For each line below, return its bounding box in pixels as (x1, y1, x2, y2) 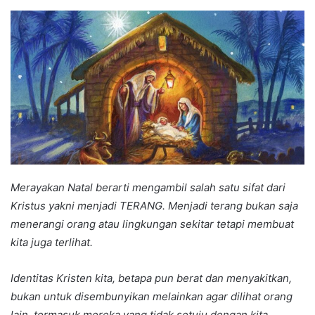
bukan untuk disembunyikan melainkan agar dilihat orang (11, 290, 292, 304)
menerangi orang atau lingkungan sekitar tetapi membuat (11, 217, 294, 231)
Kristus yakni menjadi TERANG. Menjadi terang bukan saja (11, 199, 298, 213)
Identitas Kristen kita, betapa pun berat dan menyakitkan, (11, 271, 292, 285)
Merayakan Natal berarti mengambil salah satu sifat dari (11, 181, 285, 195)
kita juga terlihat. (11, 236, 93, 250)
